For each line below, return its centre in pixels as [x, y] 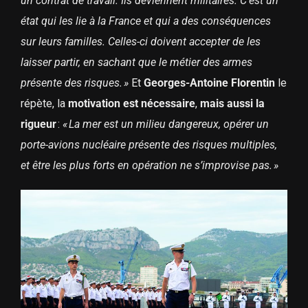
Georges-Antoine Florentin [209, 83]
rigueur [39, 124]
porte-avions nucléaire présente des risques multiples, [148, 145]
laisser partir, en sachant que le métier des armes [136, 63]
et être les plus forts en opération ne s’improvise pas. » [149, 166]
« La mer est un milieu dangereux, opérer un [165, 124]
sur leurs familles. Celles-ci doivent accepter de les [140, 42]
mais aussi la [232, 104]
